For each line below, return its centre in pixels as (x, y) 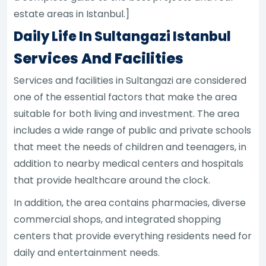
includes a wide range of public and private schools (133, 130)
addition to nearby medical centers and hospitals (129, 163)
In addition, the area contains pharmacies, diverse (130, 202)
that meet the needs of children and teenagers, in (130, 147)
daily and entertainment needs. (87, 252)
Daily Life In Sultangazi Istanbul (123, 36)
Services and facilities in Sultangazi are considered (130, 80)
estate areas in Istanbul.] (72, 14)
